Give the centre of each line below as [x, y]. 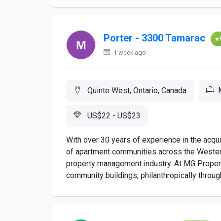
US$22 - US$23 [113, 116]
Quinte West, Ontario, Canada [136, 91]
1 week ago [129, 53]
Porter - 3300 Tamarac [154, 38]
